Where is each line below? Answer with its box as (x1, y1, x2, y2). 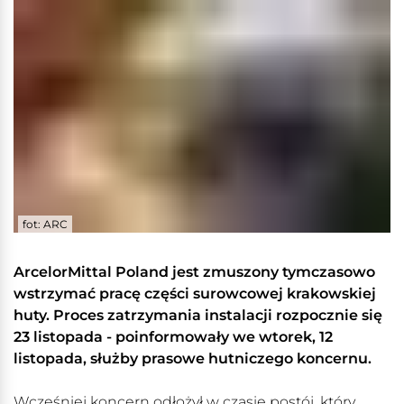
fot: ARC (23, 217, 68, 232)
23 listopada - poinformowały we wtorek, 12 (14, 328, 333, 346)
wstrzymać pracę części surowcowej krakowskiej (14, 285, 376, 303)
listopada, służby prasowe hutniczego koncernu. (14, 350, 375, 368)
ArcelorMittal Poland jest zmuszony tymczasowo (14, 263, 375, 281)
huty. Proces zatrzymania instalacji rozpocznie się (14, 307, 382, 325)
